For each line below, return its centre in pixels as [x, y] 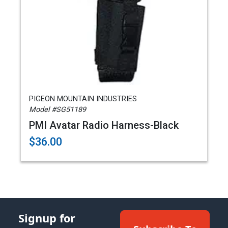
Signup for [47, 218]
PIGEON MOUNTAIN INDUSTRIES [83, 99]
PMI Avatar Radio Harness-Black [104, 125]
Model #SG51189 [58, 110]
